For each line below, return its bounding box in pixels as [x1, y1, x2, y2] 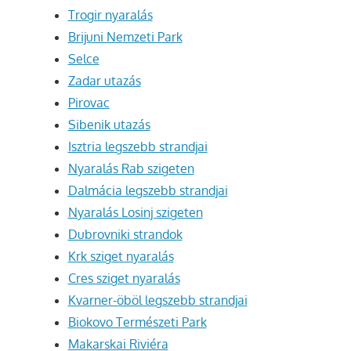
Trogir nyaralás [67, 7, 153, 24]
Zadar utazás [67, 73, 141, 89]
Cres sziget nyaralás [67, 270, 180, 287]
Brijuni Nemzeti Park [67, 29, 183, 45]
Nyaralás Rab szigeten [67, 161, 194, 177]
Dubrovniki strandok [67, 226, 183, 243]
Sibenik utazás [67, 117, 150, 133]
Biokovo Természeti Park [67, 314, 207, 331]
